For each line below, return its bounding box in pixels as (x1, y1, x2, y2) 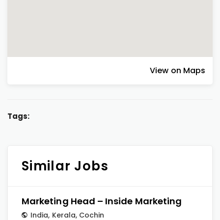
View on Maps (150, 65, 205, 76)
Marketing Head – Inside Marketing (22, 195, 182, 207)
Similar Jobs (22, 157, 109, 175)
